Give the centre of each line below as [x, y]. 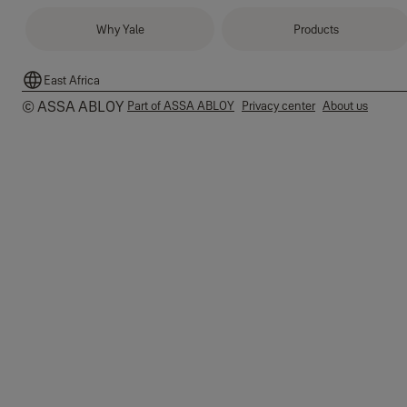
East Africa [72, 79]
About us [345, 105]
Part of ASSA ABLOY [181, 105]
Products [316, 29]
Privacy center [278, 105]
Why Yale [120, 29]
